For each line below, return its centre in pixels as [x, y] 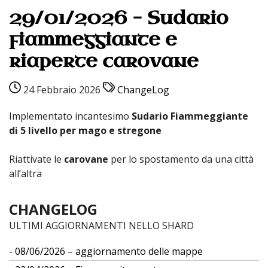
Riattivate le [36, 159]
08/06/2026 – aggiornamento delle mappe [109, 251]
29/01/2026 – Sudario [119, 18]
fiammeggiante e [93, 39]
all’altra [25, 173]
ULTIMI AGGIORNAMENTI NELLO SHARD [101, 226]
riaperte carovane [104, 61]
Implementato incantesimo [70, 116]
